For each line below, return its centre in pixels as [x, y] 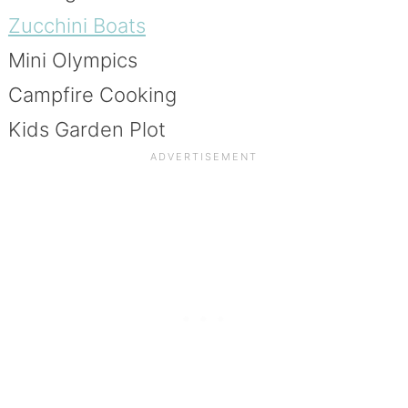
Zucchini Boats [76, 25]
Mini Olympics [72, 60]
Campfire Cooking [92, 94]
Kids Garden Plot [87, 129]
